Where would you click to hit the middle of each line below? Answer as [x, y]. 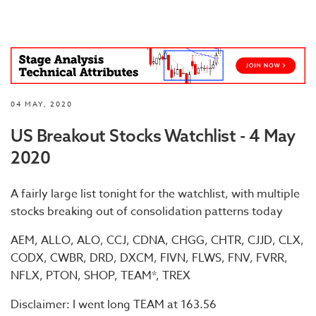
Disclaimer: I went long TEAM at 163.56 [114, 304]
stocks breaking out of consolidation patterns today [147, 211]
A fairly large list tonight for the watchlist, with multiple [155, 194]
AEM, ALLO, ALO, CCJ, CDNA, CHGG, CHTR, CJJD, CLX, [157, 240]
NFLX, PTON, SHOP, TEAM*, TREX [101, 275]
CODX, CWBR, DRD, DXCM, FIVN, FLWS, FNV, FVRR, [149, 258]
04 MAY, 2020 [42, 103]
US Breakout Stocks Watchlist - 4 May [153, 135]
